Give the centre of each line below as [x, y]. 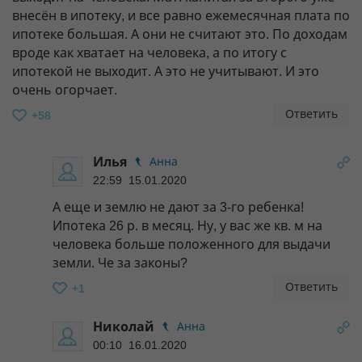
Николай [124, 326]
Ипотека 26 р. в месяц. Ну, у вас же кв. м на [187, 225]
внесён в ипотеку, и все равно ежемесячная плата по [181, 15]
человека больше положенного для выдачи [192, 244]
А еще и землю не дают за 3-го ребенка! [178, 207]
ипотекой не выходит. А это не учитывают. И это [166, 71]
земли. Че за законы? [120, 263]
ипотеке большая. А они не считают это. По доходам [180, 34]
